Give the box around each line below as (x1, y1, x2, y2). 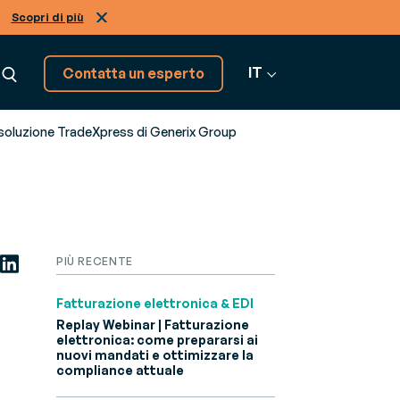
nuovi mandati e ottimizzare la (56, 347, 254, 363)
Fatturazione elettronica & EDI (56, 296, 254, 312)
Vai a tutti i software (81, 254, 222, 272)
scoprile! (62, 206, 121, 224)
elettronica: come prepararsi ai (56, 332, 258, 348)
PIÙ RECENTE (56, 254, 133, 269)
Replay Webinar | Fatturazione (56, 317, 249, 333)
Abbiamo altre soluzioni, (62, 186, 225, 204)
